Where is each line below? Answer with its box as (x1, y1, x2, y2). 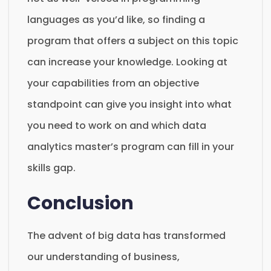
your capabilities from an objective (27, 76, 199, 90)
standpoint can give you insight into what (27, 97, 232, 111)
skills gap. (27, 160, 76, 175)
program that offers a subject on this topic (27, 33, 238, 48)
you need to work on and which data (27, 118, 206, 132)
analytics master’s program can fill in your (27, 139, 234, 154)
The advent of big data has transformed (27, 228, 226, 243)
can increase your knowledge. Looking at (27, 54, 227, 69)
